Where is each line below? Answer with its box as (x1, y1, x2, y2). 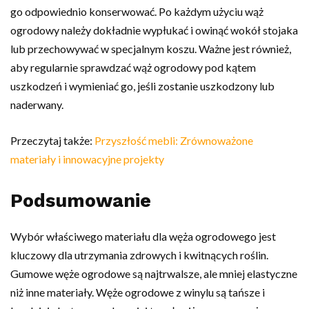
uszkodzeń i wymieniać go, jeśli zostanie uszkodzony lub (10, 79, 275, 92)
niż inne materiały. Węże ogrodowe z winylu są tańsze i (10, 285, 265, 299)
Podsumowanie (10, 189, 151, 212)
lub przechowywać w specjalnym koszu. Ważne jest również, (10, 41, 291, 55)
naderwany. (10, 97, 63, 111)
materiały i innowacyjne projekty (10, 152, 164, 166)
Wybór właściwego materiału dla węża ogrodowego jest (10, 229, 276, 243)
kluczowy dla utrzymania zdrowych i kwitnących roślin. (10, 248, 268, 261)
